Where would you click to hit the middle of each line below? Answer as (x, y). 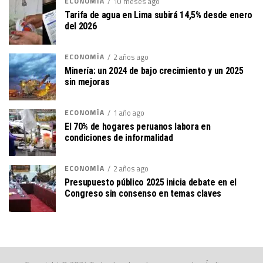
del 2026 (81, 26)
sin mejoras (87, 82)
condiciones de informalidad (119, 138)
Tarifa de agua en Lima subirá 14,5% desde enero (159, 15)
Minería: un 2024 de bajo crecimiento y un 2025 (154, 71)
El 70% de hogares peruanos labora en (138, 127)
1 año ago (129, 113)
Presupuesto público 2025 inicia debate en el (151, 183)
